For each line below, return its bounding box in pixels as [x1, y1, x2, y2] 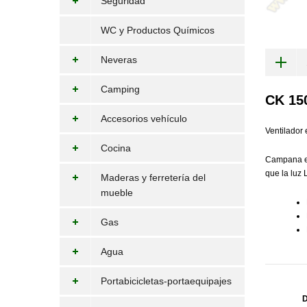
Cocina [101, 143, 131, 153]
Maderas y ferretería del [101, 172, 206, 183]
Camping [101, 84, 140, 95]
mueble [101, 187, 133, 198]
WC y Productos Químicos [101, 25, 214, 36]
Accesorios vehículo [101, 113, 187, 124]
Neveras [101, 54, 137, 65]
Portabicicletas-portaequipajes [101, 275, 232, 286]
